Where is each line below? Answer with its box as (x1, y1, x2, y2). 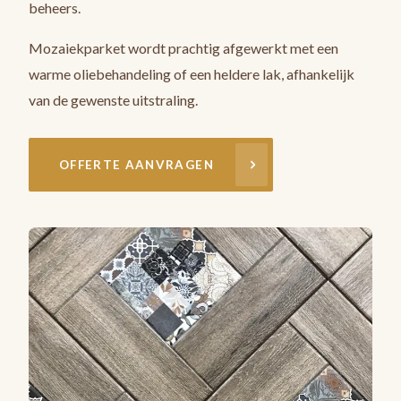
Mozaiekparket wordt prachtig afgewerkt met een (29, 39, 338, 56)
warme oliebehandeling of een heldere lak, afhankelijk (29, 65, 354, 82)
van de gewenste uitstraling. (29, 91, 198, 108)
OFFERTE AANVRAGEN (59, 158, 214, 172)
